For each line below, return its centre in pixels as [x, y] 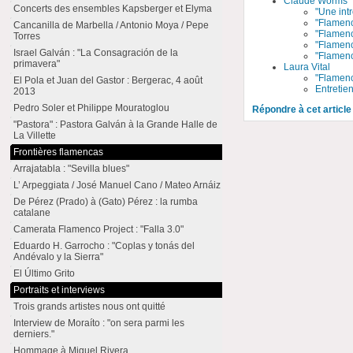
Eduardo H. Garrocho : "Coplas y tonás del [104, 246]
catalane [32, 213]
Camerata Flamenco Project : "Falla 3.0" [99, 229]
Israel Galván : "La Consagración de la [96, 53]
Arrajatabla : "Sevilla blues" [72, 169]
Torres [27, 36]
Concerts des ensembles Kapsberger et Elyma [113, 9]
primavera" [37, 64]
